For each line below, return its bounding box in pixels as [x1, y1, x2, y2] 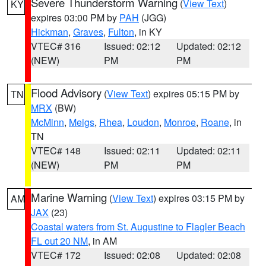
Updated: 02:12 [176, 39, 242, 53]
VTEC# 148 [31, 144, 81, 157]
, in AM [88, 234, 117, 248]
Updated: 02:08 [176, 248, 242, 262]
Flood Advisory [31, 85, 102, 100]
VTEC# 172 [31, 248, 81, 262]
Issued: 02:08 [103, 248, 160, 262]
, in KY [134, 25, 162, 39]
